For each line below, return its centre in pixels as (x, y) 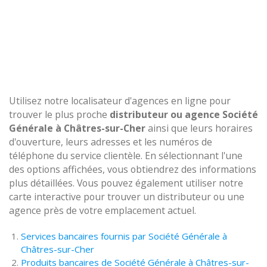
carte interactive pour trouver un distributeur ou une (127, 197)
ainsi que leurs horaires (199, 128)
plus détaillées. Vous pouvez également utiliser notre (126, 183)
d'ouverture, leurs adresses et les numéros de (111, 142)
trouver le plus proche (59, 114)
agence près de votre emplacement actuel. (103, 210)
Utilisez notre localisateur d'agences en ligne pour (120, 101)
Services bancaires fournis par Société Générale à (124, 236)
